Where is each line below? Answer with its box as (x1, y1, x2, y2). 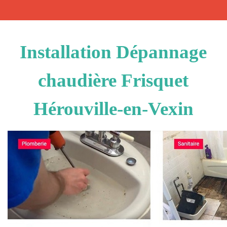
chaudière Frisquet (38, 70, 189, 91)
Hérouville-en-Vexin (33, 98, 194, 119)
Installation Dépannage (20, 42, 207, 62)
